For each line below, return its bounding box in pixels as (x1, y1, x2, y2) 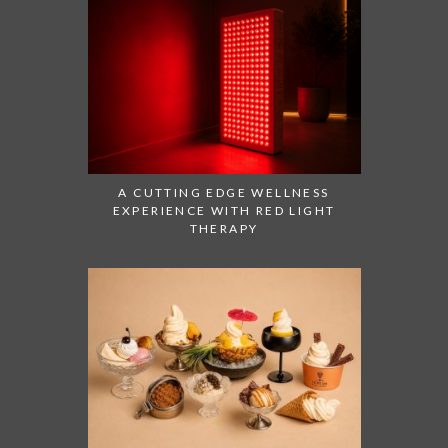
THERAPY (189, 220, 259, 236)
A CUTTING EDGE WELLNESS (118, 184, 330, 200)
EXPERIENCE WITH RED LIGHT (112, 202, 336, 218)
